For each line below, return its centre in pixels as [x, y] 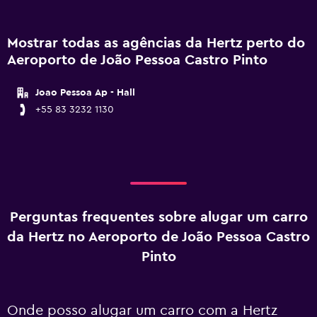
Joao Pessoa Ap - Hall [85, 93]
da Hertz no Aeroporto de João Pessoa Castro [158, 237]
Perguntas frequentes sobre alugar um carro [158, 217]
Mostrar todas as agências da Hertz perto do [156, 43]
